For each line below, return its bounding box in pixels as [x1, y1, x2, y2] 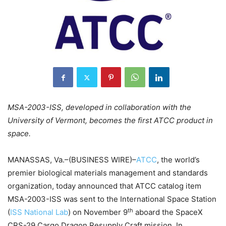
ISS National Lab [10, 207, 68, 217]
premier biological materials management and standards [8, 168, 208, 178]
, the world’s [157, 155, 200, 165]
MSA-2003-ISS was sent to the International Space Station [8, 194, 216, 204]
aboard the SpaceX [133, 207, 203, 217]
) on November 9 [68, 207, 128, 217]
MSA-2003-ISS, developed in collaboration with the [8, 102, 191, 112]
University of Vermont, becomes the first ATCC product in [8, 116, 213, 126]
